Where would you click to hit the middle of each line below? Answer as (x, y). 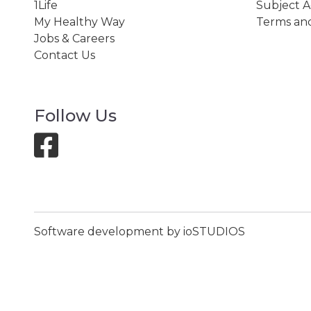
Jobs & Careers (74, 38)
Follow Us (75, 115)
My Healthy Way (79, 22)
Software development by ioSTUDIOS (139, 231)
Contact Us (64, 55)
